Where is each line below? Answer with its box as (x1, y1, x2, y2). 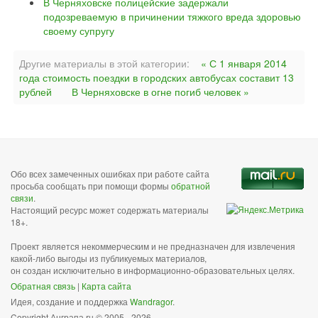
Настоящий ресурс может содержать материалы (11, 204, 209, 216)
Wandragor (130, 295, 172, 307)
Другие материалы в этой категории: (19, 56, 190, 70)
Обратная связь (11, 280, 75, 292)
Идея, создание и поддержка (11, 295, 130, 307)
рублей (19, 84, 52, 99)
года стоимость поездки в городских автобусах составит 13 (19, 70, 294, 84)
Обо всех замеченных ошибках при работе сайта (11, 168, 209, 180)
